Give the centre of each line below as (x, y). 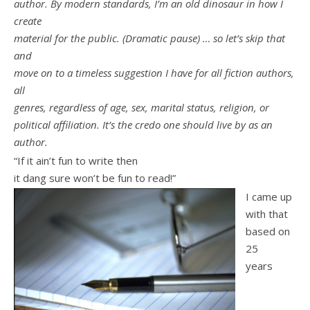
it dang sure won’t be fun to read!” (95, 177)
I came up (269, 196)
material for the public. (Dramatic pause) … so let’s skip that (149, 38)
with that (267, 213)
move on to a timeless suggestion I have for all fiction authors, (154, 73)
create (28, 21)
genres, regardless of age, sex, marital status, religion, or (142, 107)
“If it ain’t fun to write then (76, 160)
